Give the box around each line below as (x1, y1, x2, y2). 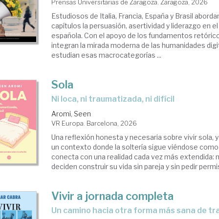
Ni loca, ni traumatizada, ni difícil (57, 94, 175, 104)
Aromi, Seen (51, 109, 91, 118)
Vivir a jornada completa (51, 190, 174, 202)
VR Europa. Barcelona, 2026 (51, 119, 137, 127)
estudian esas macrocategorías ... (51, 51, 162, 59)
